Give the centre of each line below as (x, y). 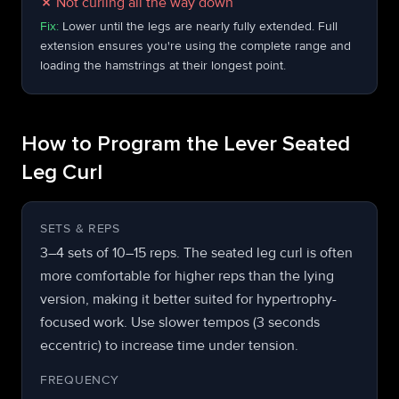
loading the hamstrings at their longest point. (163, 65)
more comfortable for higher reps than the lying (187, 276)
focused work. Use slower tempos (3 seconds (180, 322)
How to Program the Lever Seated (186, 144)
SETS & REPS (80, 228)
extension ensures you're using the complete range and (195, 46)
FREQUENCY (80, 380)
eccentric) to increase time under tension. (169, 346)
